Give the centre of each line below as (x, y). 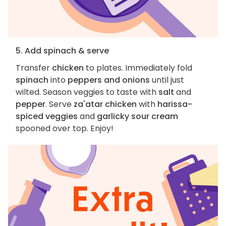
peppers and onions (109, 80)
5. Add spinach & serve (62, 51)
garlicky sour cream (137, 117)
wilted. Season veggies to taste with (87, 92)
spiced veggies (47, 117)
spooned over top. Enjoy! (65, 129)
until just (167, 80)
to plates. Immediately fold (138, 68)
